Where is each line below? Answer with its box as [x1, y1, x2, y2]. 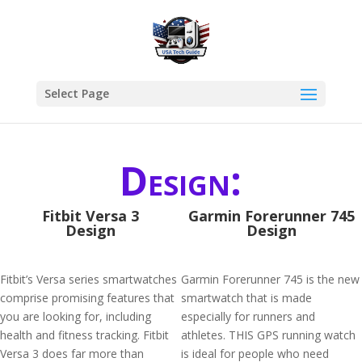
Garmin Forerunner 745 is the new [181, 271, 360, 287]
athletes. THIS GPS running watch [181, 327, 356, 343]
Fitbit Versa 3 [42, 206, 139, 225]
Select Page [44, 86, 109, 101]
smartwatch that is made [181, 290, 312, 305]
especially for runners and [181, 309, 315, 324]
